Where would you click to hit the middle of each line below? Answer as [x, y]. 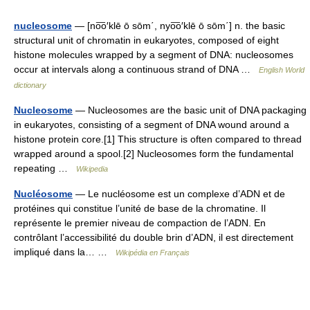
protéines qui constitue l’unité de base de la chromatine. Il [140, 208]
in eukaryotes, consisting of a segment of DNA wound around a [152, 125]
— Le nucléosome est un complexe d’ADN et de [179, 194]
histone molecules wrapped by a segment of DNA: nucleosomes [154, 55]
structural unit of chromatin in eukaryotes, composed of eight [146, 40]
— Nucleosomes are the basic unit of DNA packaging [190, 110]
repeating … [45, 168]
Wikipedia [92, 169]
